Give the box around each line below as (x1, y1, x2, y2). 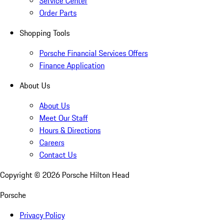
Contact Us (39, 149, 77, 161)
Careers (39, 137, 64, 149)
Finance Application (39, 59, 105, 72)
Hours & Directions (39, 124, 101, 137)
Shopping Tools (20, 27, 70, 39)
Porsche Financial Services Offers (39, 47, 148, 59)
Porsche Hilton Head (62, 169, 130, 181)
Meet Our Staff (39, 112, 88, 124)
